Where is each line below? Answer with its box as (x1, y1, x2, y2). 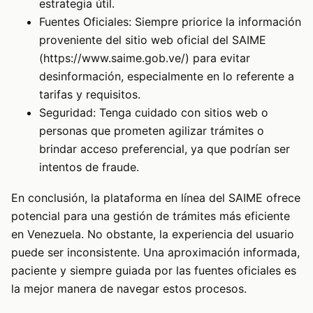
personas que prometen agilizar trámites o (39, 123, 264, 138)
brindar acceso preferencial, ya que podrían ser (39, 141, 290, 156)
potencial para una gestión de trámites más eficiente (11, 208, 290, 223)
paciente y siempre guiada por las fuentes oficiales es (11, 263, 296, 277)
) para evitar (185, 50, 250, 65)
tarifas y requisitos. (39, 87, 140, 101)
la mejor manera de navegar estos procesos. (11, 281, 247, 296)
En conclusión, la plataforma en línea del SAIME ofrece (11, 190, 300, 205)
